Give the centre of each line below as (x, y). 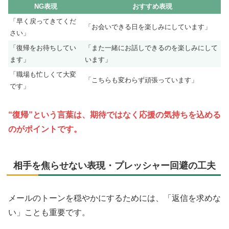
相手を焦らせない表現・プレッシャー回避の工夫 (114, 166)
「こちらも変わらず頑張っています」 (141, 80)
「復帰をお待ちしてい (43, 48)
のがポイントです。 (45, 129)
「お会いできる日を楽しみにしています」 (148, 27)
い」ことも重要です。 (49, 212)
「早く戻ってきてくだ (43, 21)
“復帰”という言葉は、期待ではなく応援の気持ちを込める (114, 115)
